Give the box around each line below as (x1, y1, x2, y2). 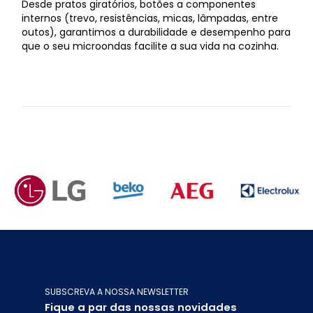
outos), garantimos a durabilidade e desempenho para (22, 24, 291, 39)
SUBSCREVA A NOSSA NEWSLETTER (44, 285, 189, 298)
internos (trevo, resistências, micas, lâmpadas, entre (22, 10, 279, 25)
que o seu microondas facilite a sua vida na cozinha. (22, 38, 279, 53)
